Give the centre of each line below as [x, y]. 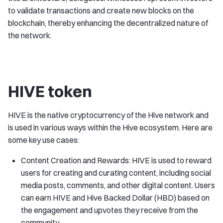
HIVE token [50, 91]
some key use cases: [44, 140]
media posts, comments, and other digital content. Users [118, 185]
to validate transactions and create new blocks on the [101, 10]
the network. [30, 35]
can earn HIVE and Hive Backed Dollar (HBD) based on [115, 198]
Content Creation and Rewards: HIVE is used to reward [116, 160]
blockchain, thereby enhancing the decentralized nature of [108, 23]
